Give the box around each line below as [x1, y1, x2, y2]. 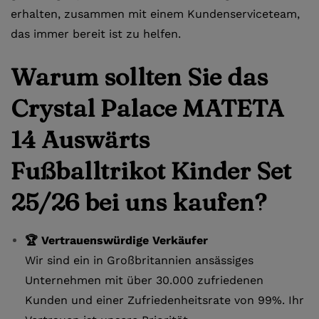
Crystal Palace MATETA [11, 93, 283, 123]
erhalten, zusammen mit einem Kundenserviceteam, [11, 6, 300, 21]
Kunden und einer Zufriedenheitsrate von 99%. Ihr [25, 293, 304, 307]
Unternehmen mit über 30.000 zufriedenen [25, 273, 263, 287]
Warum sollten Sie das [11, 61, 268, 92]
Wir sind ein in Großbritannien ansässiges [25, 253, 253, 267]
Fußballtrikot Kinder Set [11, 155, 291, 186]
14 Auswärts [11, 124, 150, 155]
